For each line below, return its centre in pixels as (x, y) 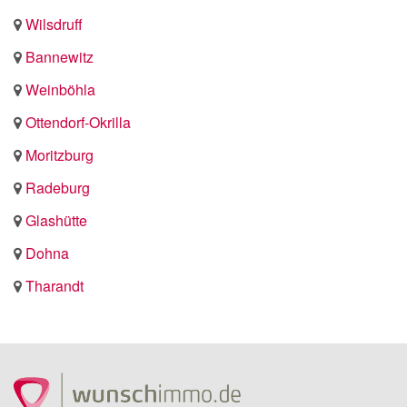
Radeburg (58, 188)
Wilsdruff (54, 25)
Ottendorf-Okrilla (78, 123)
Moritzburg (60, 155)
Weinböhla (60, 90)
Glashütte (56, 221)
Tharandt (55, 286)
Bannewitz (60, 57)
